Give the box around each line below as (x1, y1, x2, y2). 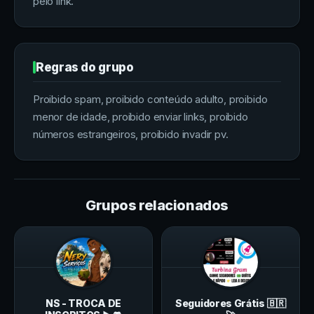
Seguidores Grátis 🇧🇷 (175, 296, 286, 309)
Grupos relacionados (86, 196, 228, 214)
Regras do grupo (36, 60, 134, 74)
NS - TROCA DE (46, 296, 121, 309)
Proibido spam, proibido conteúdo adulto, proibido (33, 92, 268, 106)
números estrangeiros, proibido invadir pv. (33, 127, 228, 141)
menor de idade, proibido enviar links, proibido (33, 109, 248, 123)
